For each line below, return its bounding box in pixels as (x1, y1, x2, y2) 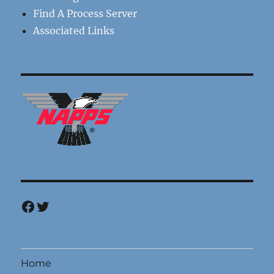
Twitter (35, 196, 90, 215)
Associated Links (33, 24, 115, 37)
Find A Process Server (33, 7, 138, 20)
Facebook (20, 196, 89, 215)
